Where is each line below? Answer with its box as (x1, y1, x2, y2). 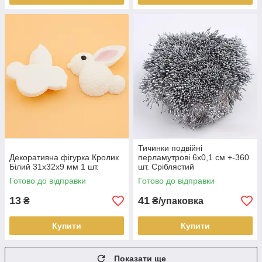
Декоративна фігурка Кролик (9, 153, 119, 162)
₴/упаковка (150, 196, 204, 206)
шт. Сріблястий (138, 162, 194, 171)
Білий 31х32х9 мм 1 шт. (9, 162, 99, 171)
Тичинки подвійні (138, 143, 202, 153)
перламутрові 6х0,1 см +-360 (138, 153, 249, 162)
